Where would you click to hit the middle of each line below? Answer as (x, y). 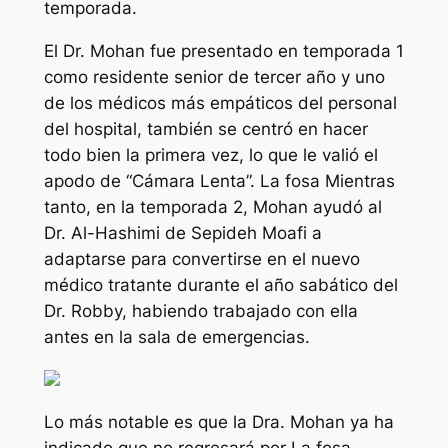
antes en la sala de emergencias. (176, 336)
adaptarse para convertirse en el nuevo (201, 258)
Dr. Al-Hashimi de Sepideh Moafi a (182, 232)
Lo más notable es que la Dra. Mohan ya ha (218, 422)
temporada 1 (353, 50)
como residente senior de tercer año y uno (214, 76)
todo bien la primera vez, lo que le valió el (210, 154)
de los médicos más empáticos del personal (220, 102)
